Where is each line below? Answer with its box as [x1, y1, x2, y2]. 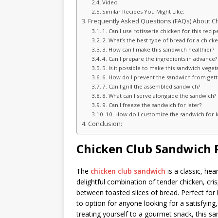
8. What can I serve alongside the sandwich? [102, 92, 217, 99]
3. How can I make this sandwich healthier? [102, 46, 215, 53]
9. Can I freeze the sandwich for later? [102, 101, 202, 109]
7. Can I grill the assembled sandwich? [102, 83, 200, 90]
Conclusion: [88, 120, 122, 128]
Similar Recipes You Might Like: [102, 8, 185, 15]
